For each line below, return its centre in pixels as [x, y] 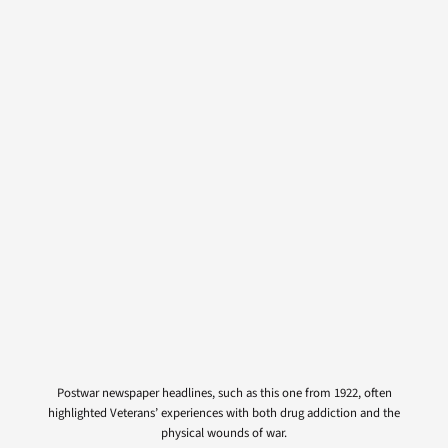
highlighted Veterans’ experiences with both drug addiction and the [224, 412]
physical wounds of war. [224, 432]
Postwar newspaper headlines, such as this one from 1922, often [224, 392]
